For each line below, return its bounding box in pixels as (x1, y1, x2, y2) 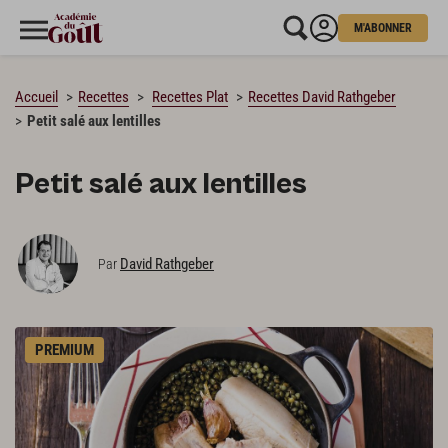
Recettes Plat (152, 88, 228, 106)
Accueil (15, 88, 58, 106)
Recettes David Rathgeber (248, 88, 396, 106)
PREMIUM (35, 340, 94, 359)
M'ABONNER (354, 20, 412, 35)
